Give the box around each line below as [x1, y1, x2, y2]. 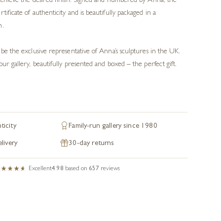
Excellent [29, 166, 52, 172]
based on [65, 166, 89, 172]
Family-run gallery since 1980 [69, 123, 157, 130]
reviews [101, 166, 120, 172]
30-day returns [69, 140, 114, 147]
